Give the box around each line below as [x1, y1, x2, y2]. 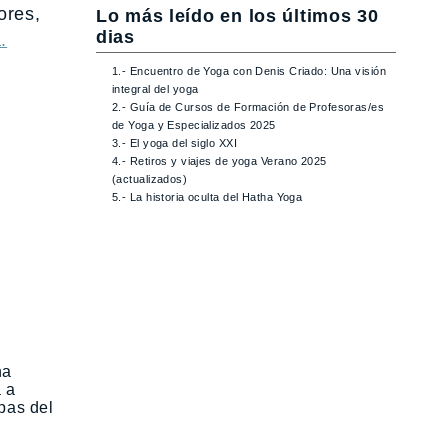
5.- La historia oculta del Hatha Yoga [112, 191, 303, 204]
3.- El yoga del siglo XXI [112, 137, 237, 150]
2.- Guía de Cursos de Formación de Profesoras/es [112, 101, 385, 114]
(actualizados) [112, 173, 188, 186]
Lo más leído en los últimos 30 [96, 6, 379, 27]
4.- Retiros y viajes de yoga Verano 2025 [112, 155, 327, 168]
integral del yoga [112, 83, 199, 96]
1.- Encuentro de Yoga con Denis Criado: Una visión [112, 65, 387, 78]
